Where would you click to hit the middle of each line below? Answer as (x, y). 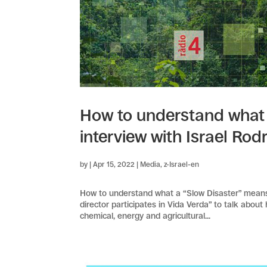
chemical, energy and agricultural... (145, 215)
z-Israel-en (182, 164)
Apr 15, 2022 (114, 164)
